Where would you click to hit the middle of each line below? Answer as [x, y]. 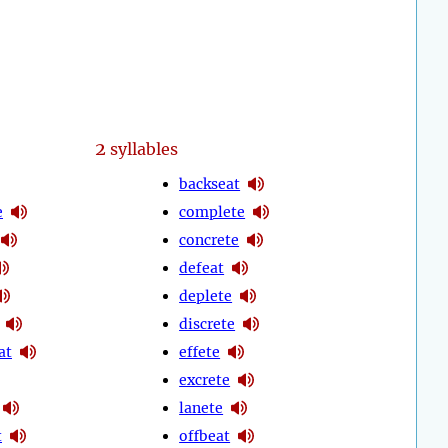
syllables [141, 149]
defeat [202, 267]
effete [200, 351]
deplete [206, 295]
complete [212, 211]
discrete [207, 323]
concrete [209, 239]
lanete [201, 407]
